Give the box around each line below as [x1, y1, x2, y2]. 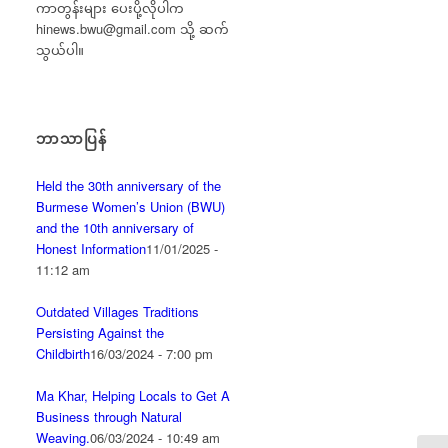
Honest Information [36, 239, 147, 259]
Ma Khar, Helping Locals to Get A [36, 386, 231, 406]
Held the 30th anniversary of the [36, 176, 222, 196]
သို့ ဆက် [176, 19, 230, 39]
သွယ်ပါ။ [36, 40, 85, 60]
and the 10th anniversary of [36, 218, 195, 238]
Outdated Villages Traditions [36, 302, 200, 322]
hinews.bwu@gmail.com [36, 19, 177, 39]
